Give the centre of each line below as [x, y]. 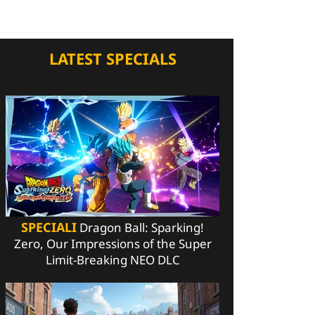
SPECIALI [49, 227]
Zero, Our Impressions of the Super [112, 244]
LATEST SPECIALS [112, 59]
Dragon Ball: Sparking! [140, 228]
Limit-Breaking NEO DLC [112, 260]
